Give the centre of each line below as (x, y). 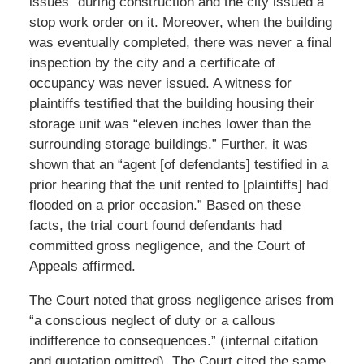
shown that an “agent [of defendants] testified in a (178, 164)
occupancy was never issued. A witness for (160, 83)
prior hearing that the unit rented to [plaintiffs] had (178, 184)
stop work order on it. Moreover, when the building (180, 22)
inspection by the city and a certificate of (152, 63)
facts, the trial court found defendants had (155, 225)
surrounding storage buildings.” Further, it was (168, 144)
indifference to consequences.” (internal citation (173, 340)
